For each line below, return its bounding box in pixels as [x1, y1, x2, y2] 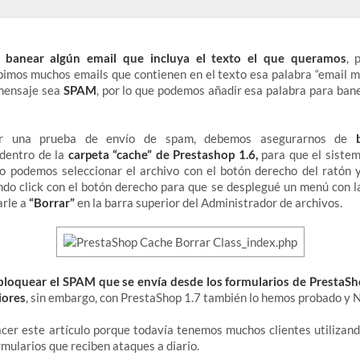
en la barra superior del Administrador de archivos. [77, 195, 342, 211]
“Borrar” [27, 195, 77, 211]
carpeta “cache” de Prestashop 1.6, [67, 147, 258, 162]
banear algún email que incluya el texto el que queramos [5, 51, 346, 66]
